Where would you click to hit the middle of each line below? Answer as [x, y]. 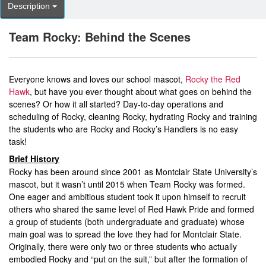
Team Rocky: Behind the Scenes [100, 37]
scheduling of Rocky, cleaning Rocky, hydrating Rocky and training [133, 116]
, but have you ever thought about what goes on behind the [141, 91]
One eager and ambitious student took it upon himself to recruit [127, 197]
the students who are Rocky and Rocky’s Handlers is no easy [123, 129]
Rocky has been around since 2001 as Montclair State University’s [133, 172]
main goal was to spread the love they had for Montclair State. [125, 234]
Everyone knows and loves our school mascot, [97, 79]
